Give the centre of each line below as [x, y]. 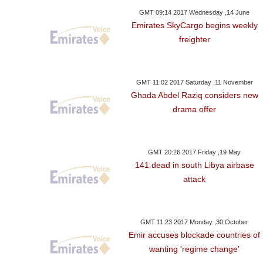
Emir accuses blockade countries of [195, 235]
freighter [194, 40]
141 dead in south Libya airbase [194, 165]
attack [195, 179]
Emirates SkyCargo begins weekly [194, 26]
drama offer [195, 109]
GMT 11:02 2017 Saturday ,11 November [194, 82]
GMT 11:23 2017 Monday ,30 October [195, 222]
